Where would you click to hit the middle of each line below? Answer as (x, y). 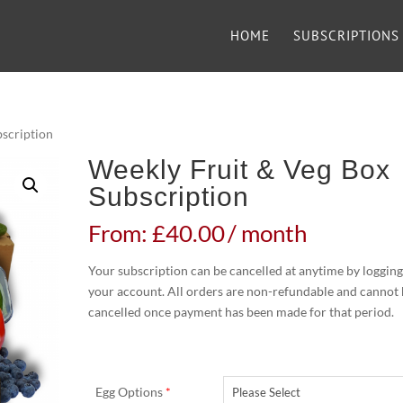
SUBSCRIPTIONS (346, 36)
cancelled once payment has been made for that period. (242, 312)
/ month (268, 233)
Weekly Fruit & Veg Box (240, 170)
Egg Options (131, 392)
